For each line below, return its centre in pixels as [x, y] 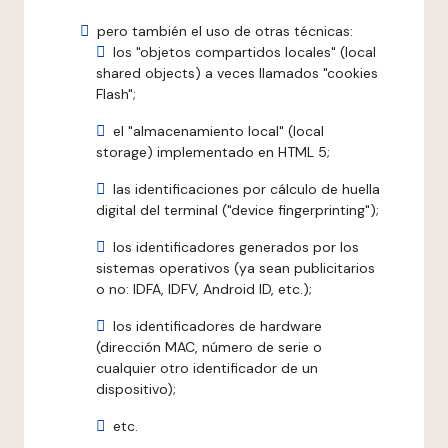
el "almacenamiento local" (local [218, 131]
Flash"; [116, 94]
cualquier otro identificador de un [207, 368]
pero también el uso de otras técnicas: [225, 31]
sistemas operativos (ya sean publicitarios [235, 268]
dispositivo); [136, 389]
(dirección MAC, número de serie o [209, 347]
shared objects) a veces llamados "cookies [237, 73]
